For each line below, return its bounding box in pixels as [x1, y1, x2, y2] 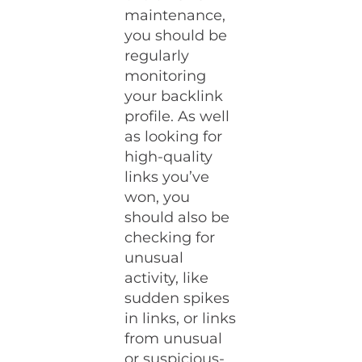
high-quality [124, 148, 213, 166]
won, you [124, 188, 191, 206]
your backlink [124, 87, 224, 105]
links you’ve [124, 168, 210, 186]
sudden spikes [124, 289, 230, 307]
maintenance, [124, 6, 226, 24]
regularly [124, 47, 190, 65]
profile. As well [124, 107, 230, 125]
